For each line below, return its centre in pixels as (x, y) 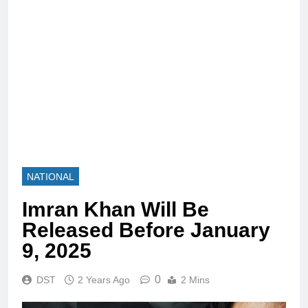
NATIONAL (51, 176)
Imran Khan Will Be (115, 209)
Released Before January (146, 230)
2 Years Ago (104, 279)
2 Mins (195, 279)
